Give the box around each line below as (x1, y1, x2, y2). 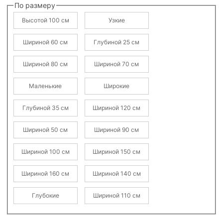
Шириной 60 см (23, 38, 68, 46)
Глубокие (31, 192, 59, 200)
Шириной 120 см (93, 104, 140, 112)
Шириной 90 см (94, 126, 139, 134)
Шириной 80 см (23, 60, 68, 68)
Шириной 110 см (93, 192, 140, 200)
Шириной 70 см (94, 60, 139, 68)
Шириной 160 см (21, 170, 69, 178)
